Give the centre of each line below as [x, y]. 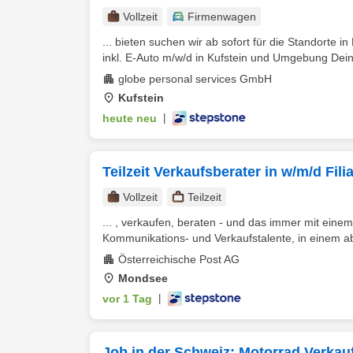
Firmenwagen [222, 17]
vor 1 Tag [127, 299]
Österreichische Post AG [179, 259]
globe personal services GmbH [195, 79]
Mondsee [143, 278]
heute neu [130, 118]
